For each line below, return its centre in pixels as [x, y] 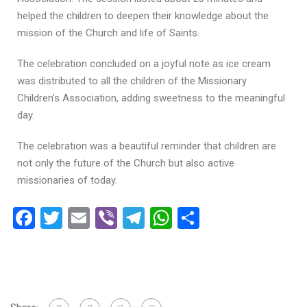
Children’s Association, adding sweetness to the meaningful [151, 98]
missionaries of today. [67, 180]
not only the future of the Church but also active [126, 163]
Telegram [189, 218]
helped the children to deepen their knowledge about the [143, 16]
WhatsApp [221, 218]
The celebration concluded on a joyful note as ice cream [144, 64]
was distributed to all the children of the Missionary [132, 81]
